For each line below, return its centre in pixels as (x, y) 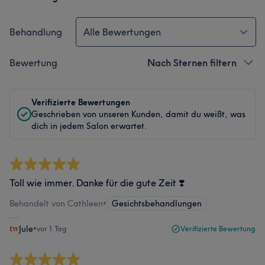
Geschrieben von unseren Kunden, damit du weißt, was (138, 114)
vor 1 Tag (52, 229)
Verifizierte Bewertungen (81, 102)
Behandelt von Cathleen (56, 203)
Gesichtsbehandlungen (157, 203)
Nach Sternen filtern (192, 63)
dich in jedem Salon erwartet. (89, 126)
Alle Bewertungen (122, 32)
